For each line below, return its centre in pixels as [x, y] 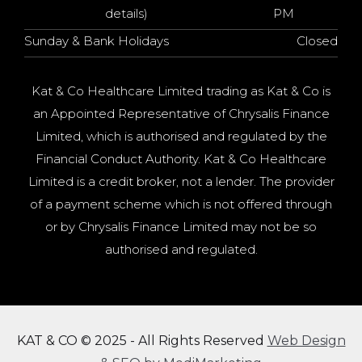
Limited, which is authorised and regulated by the [181, 136]
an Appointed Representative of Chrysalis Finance [181, 114]
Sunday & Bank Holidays [97, 41]
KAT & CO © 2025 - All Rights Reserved [142, 341]
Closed [317, 41]
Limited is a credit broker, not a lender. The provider [181, 181]
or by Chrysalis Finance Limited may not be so [181, 227]
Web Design [306, 341]
